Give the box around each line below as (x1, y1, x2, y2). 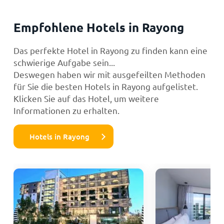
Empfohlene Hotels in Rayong (13, 19, 184, 35)
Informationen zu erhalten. (13, 104, 119, 115)
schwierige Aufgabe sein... (13, 56, 115, 67)
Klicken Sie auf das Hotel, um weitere (13, 92, 159, 103)
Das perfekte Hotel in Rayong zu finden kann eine (13, 44, 207, 55)
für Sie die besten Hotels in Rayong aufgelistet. (13, 80, 198, 91)
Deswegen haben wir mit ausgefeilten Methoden (13, 68, 205, 79)
